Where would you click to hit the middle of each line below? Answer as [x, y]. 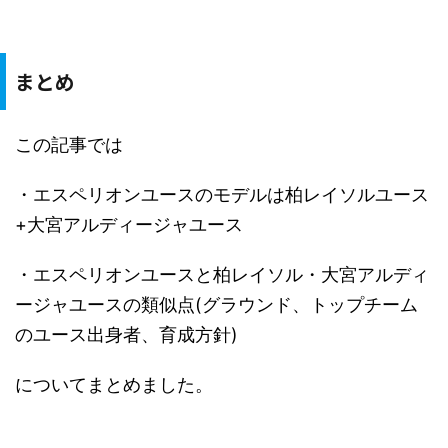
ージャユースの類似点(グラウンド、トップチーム [216, 304]
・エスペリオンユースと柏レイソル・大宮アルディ [222, 274]
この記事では [69, 144]
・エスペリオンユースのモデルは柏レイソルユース [222, 194]
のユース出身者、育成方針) [126, 334]
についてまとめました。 [114, 384]
